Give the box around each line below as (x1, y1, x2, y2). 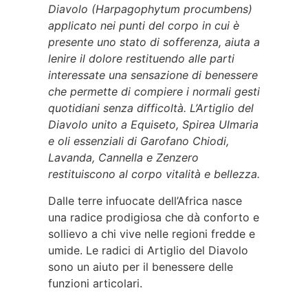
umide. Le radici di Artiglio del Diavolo (48, 243, 248, 257)
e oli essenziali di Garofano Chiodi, (48, 134, 229, 148)
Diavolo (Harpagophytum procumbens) (48, 2, 252, 16)
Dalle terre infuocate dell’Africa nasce (48, 193, 242, 208)
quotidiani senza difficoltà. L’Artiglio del (48, 101, 254, 115)
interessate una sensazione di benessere (48, 68, 258, 82)
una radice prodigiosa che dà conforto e (48, 210, 259, 224)
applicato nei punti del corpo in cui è (48, 19, 239, 33)
